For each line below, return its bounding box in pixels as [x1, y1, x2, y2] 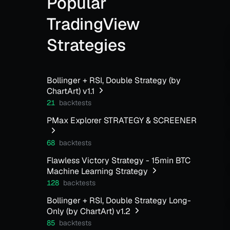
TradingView [47, 13, 141, 34]
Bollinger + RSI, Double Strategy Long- [47, 195, 191, 206]
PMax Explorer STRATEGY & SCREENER [47, 115, 197, 126]
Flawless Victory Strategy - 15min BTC [47, 155, 191, 166]
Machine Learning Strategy [47, 166, 148, 177]
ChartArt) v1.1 [47, 86, 95, 97]
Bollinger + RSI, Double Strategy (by [47, 75, 181, 86]
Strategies [47, 34, 126, 55]
